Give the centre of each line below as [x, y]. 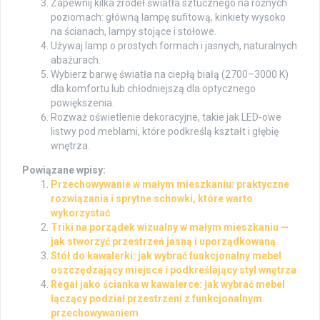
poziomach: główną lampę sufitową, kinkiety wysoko [168, 17]
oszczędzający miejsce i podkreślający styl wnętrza [174, 270]
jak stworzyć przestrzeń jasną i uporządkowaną [163, 241]
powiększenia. [82, 102]
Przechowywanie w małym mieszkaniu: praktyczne [170, 184]
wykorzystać [80, 212]
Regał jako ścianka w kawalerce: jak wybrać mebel [168, 284]
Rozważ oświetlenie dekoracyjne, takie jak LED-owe [166, 117]
